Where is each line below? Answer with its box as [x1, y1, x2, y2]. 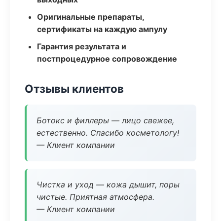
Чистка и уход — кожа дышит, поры [37, 180, 180, 189]
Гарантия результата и [37, 41, 126, 51]
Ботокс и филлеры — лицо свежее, [37, 115, 174, 125]
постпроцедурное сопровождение [37, 54, 177, 64]
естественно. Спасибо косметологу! [37, 128, 179, 138]
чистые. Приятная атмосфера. [37, 192, 154, 202]
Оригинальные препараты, [37, 12, 144, 22]
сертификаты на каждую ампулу [37, 24, 167, 34]
